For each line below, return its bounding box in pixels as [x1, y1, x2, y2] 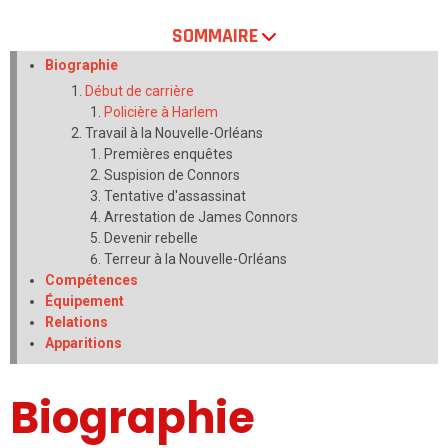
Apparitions [44, 335, 122, 352]
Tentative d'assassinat [103, 188, 246, 205]
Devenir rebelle [103, 230, 198, 247]
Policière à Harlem [103, 104, 218, 121]
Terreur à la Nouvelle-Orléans [103, 251, 287, 268]
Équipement [44, 293, 124, 310]
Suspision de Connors [103, 167, 240, 184]
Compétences [44, 272, 138, 289]
